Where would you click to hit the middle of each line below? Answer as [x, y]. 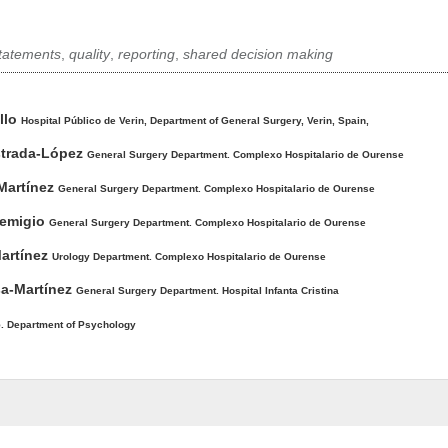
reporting [146, 53]
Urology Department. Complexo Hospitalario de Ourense [188, 256]
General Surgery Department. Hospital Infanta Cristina [207, 290]
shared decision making [257, 53]
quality [89, 53]
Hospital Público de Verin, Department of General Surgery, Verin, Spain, [194, 120]
